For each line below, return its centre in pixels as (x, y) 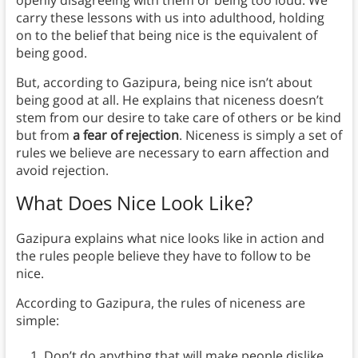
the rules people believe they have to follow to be (163, 256)
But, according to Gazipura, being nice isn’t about (164, 83)
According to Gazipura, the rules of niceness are (160, 303)
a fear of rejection (125, 135)
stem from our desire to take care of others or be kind (178, 118)
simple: (37, 321)
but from (44, 135)
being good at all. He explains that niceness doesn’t (169, 100)
